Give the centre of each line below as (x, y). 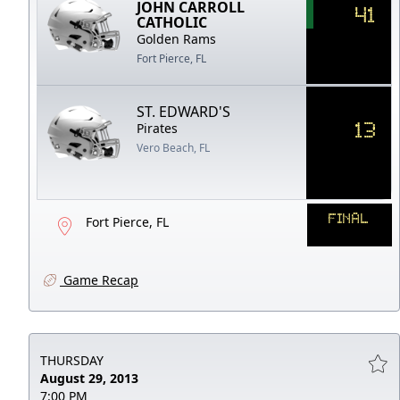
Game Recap (99, 279)
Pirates (158, 128)
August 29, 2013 (89, 378)
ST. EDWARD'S (184, 111)
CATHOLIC (172, 22)
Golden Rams (177, 38)
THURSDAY (72, 360)
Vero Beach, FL (174, 147)
